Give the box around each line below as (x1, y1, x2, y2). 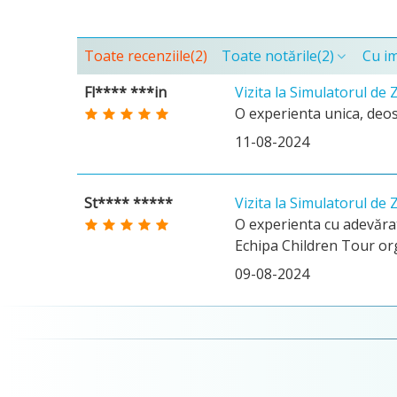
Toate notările (222, 46, 317, 66)
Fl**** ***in (84, 82, 167, 102)
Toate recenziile (84, 46, 191, 66)
